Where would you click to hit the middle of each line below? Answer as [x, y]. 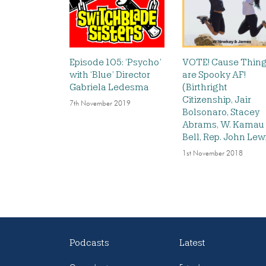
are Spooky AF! [214, 75]
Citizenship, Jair [217, 100]
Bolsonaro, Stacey [221, 113]
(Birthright [205, 88]
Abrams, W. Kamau [223, 125]
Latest [193, 243]
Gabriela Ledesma [109, 88]
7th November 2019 [100, 104]
